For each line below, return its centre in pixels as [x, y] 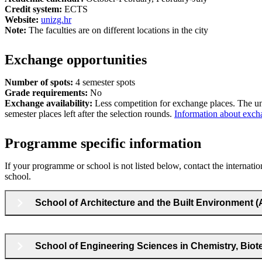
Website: [22, 19]
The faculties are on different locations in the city [118, 30]
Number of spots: [39, 82]
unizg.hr [56, 19]
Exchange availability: [50, 103]
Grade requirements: [47, 92]
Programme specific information [103, 143]
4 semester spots [104, 82]
